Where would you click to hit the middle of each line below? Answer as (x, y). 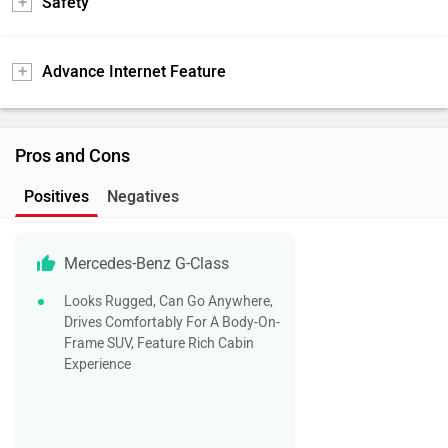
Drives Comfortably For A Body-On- (172, 322)
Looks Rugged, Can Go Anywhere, (168, 301)
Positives (56, 196)
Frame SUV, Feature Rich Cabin (159, 343)
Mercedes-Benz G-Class (146, 263)
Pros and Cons (72, 155)
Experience (97, 364)
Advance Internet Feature (134, 71)
